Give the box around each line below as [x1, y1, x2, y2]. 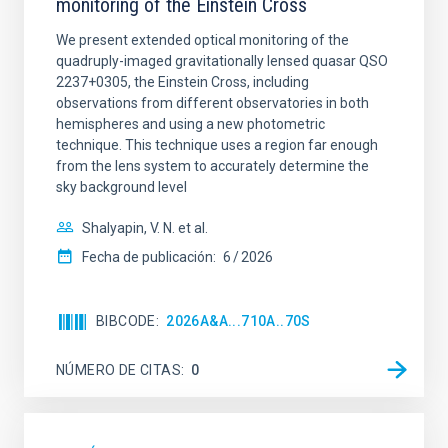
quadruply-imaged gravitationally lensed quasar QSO [56, 53, 388, 69]
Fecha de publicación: [82, 249, 216, 265]
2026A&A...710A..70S [166, 313, 311, 329]
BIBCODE [96, 313, 156, 329]
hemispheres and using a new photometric [56, 116, 325, 132]
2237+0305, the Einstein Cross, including [56, 74, 309, 90]
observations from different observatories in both [56, 95, 369, 111]
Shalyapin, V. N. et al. [82, 220, 208, 236]
